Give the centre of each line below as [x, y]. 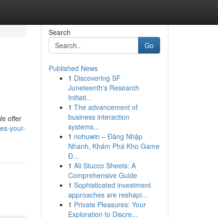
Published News [73, 68]
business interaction [99, 117]
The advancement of [106, 107]
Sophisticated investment [112, 185]
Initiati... [80, 97]
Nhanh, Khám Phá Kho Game [114, 146]
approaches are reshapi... [108, 195]
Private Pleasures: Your [110, 204]
